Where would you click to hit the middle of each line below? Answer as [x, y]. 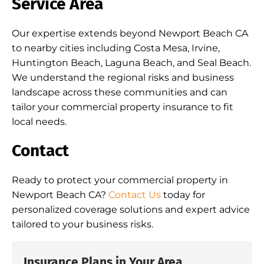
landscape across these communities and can [120, 92]
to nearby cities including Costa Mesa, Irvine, [116, 48]
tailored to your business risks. [82, 224]
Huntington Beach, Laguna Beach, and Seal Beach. [131, 63]
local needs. [39, 122]
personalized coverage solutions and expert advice [131, 209]
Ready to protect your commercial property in [120, 180]
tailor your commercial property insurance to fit [123, 107]
